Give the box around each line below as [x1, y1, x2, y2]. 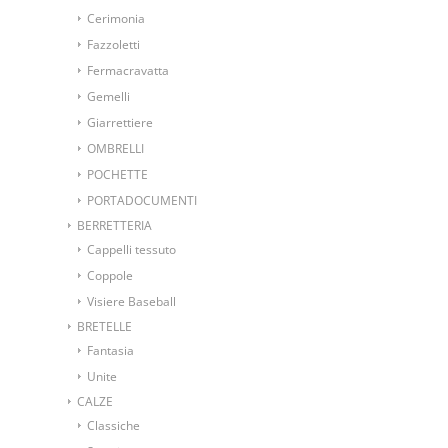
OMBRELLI [87, 139, 144, 157]
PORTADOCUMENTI [87, 191, 197, 209]
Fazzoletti [87, 35, 140, 53]
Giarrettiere [87, 113, 153, 131]
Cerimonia [87, 9, 145, 27]
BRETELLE [77, 317, 132, 335]
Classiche [87, 416, 140, 434]
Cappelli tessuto [87, 240, 176, 258]
